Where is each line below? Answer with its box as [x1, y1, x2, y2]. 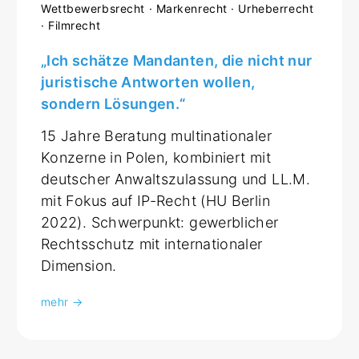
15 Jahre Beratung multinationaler [41, 127, 272, 144]
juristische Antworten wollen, [41, 73, 256, 91]
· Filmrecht [41, 18, 101, 32]
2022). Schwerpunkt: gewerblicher [41, 213, 279, 231]
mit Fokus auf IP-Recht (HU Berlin [41, 192, 270, 209]
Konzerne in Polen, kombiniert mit [41, 148, 271, 166]
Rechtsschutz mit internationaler [41, 235, 263, 252]
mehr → [41, 294, 83, 309]
